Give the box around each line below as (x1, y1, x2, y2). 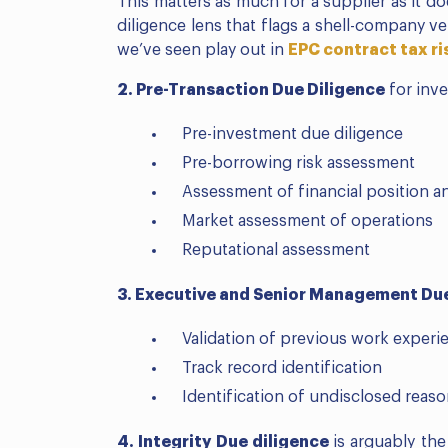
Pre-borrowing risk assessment (182, 155, 415, 172)
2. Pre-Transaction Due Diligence (117, 82, 385, 99)
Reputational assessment (182, 242, 370, 259)
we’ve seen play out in (117, 42, 288, 59)
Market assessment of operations (182, 213, 433, 230)
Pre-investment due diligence (182, 126, 403, 143)
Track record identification (182, 360, 382, 377)
